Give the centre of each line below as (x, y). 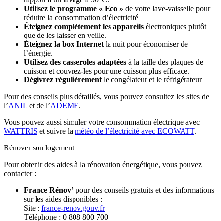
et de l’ (39, 106)
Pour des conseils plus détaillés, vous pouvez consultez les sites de (107, 97)
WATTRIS (21, 131)
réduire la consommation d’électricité (81, 18)
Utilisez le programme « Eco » (74, 9)
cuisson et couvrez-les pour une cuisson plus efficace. (107, 71)
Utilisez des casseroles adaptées (75, 62)
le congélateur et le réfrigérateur (152, 80)
